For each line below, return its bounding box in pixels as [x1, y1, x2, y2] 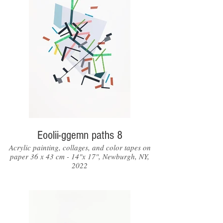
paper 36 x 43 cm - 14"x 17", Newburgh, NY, [10, 151, 149, 161]
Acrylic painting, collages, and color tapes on [8, 142, 151, 152]
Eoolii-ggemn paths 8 [37, 128, 122, 142]
